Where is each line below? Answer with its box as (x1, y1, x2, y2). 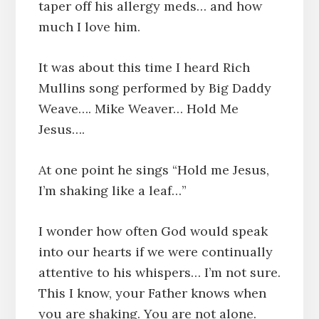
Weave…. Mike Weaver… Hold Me (38, 100, 239, 117)
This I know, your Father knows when (38, 285, 266, 302)
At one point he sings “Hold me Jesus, (38, 162, 269, 179)
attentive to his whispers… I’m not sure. (38, 264, 281, 281)
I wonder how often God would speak (38, 223, 268, 240)
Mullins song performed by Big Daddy (38, 80, 271, 97)
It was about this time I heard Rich (38, 59, 250, 76)
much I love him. (38, 19, 140, 36)
